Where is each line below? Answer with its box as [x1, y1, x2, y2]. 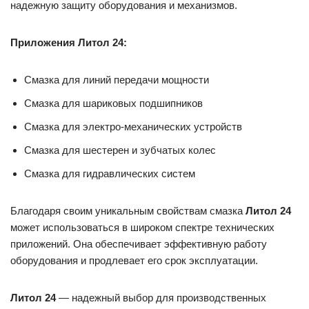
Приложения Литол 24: [10, 37, 127, 49]
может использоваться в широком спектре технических [10, 221, 275, 234]
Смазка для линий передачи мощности [24, 74, 209, 86]
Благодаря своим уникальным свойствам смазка [10, 205, 246, 217]
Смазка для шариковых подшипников [24, 97, 203, 110]
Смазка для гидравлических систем [24, 168, 195, 180]
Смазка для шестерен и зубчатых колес [24, 144, 216, 157]
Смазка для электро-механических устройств [24, 121, 242, 133]
